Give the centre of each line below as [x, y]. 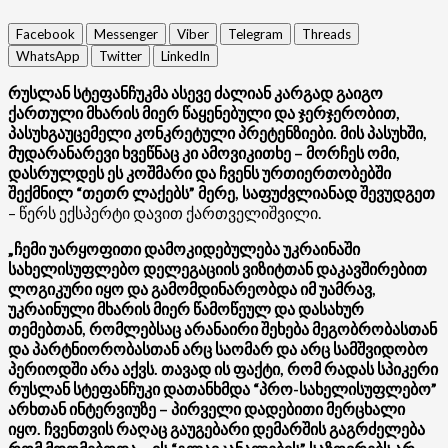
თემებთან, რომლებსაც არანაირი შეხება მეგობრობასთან [222, 328]
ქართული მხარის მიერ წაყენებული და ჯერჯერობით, [204, 112]
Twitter [120, 55]
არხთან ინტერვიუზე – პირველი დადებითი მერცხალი [206, 408]
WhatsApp [48, 55]
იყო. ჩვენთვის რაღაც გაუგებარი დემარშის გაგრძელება [216, 428]
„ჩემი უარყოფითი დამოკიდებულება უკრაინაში [184, 248]
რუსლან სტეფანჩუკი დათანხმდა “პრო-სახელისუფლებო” [222, 388]
